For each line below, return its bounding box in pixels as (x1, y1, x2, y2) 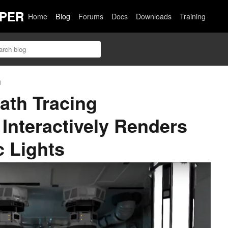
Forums (78, 11, 104, 21)
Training (180, 11, 206, 21)
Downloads (136, 11, 172, 21)
